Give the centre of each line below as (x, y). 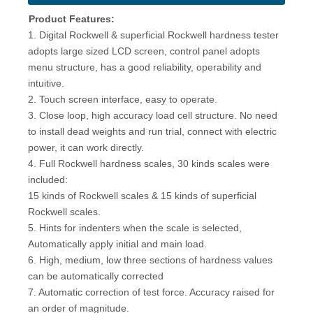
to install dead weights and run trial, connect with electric (152, 131)
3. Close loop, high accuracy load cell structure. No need (153, 115)
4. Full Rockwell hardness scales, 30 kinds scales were (149, 163)
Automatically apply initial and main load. (117, 244)
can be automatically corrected (96, 276)
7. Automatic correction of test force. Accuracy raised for (151, 292)
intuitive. (46, 83)
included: (48, 180)
